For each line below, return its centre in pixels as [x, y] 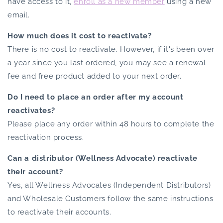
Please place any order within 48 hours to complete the [111, 124]
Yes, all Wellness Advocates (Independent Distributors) [109, 185]
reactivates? [31, 110]
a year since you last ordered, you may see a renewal [107, 62]
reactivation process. [46, 137]
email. [19, 15]
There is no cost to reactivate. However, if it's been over [111, 49]
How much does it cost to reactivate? [80, 36]
